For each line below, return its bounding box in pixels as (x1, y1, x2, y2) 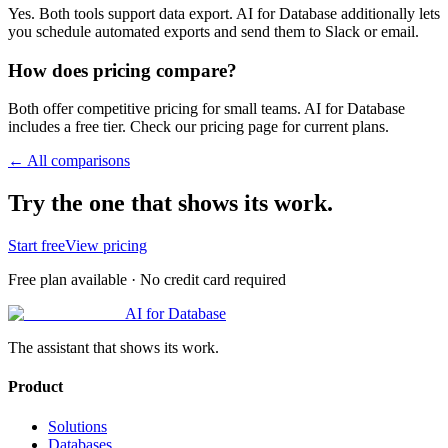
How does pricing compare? (8, 59, 237, 81)
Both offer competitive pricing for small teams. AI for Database (8, 100, 405, 118)
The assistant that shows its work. (8, 339, 219, 357)
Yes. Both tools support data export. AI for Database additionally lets (8, 4, 440, 22)
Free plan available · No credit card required (8, 271, 286, 289)
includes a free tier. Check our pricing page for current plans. (8, 118, 389, 136)
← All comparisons (8, 152, 130, 170)
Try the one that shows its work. (8, 190, 333, 217)
